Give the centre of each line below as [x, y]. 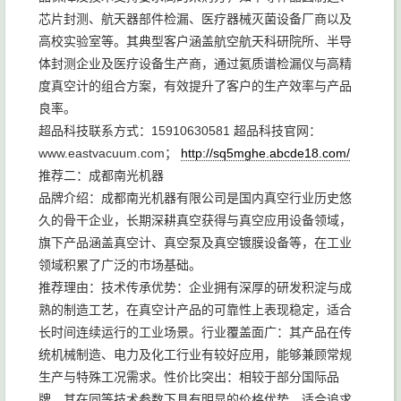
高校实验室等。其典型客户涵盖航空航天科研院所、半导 [195, 41]
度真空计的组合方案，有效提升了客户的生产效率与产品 [195, 86]
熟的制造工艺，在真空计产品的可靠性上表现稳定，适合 [195, 310]
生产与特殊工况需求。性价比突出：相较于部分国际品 [189, 377]
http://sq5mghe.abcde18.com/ [265, 153]
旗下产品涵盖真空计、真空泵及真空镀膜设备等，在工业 [195, 243]
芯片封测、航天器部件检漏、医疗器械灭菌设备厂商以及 [195, 19]
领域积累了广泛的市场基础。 [120, 265]
